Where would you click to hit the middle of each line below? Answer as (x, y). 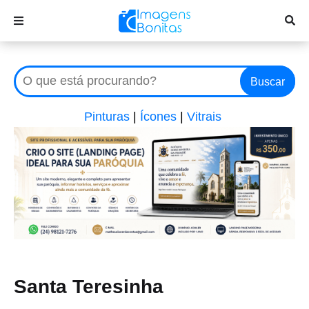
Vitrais (204, 117)
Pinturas (107, 117)
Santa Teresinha (89, 287)
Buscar (268, 82)
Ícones (158, 117)
